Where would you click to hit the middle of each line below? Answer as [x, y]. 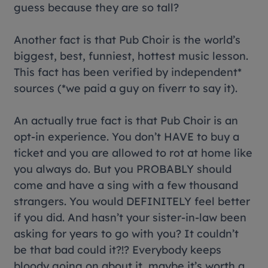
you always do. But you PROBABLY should [123, 169]
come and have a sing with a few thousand [126, 185]
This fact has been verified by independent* [128, 72]
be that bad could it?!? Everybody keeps [118, 250]
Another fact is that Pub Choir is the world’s [127, 40]
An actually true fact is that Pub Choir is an [126, 121]
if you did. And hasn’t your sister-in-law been [130, 217]
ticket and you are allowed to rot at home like [133, 153]
